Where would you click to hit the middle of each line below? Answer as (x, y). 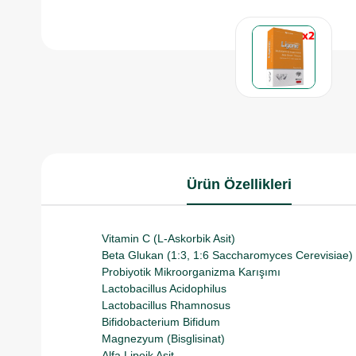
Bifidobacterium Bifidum (161, 322)
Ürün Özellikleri (239, 184)
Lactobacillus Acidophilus (164, 288)
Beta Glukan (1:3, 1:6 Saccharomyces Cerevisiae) (227, 255)
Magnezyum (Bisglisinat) (163, 339)
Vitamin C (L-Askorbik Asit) (168, 238)
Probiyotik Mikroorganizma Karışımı (191, 272)
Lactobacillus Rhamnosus (166, 305)
